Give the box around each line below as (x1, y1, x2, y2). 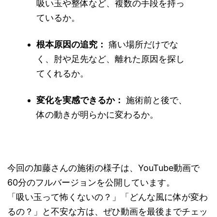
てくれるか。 (36, 68, 89, 79)
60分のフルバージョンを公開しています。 (7, 177, 175, 188)
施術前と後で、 (124, 95, 187, 106)
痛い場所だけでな (106, 39, 178, 50)
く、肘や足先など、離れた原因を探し (36, 54, 185, 64)
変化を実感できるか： (36, 95, 124, 106)
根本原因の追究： (36, 39, 106, 50)
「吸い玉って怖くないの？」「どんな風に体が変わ (7, 192, 208, 202)
